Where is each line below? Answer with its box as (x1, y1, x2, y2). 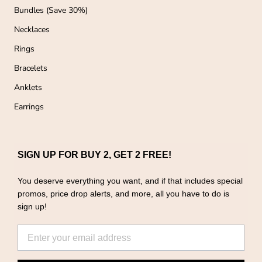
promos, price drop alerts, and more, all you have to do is (18, 189, 229, 199)
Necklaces (14, 24, 50, 36)
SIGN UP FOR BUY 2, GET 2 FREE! (18, 150, 171, 160)
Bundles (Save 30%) (14, 5, 88, 16)
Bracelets (14, 63, 47, 74)
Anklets (14, 82, 42, 94)
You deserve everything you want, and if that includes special (18, 176, 243, 186)
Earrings (14, 101, 44, 113)
